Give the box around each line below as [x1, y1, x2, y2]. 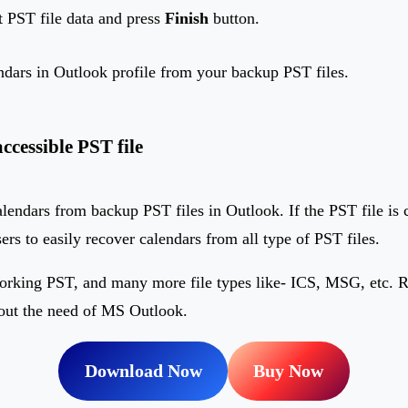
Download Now [84, 360, 202, 381]
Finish [165, 9, 209, 28]
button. [209, 9, 260, 28]
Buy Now [253, 360, 324, 381]
